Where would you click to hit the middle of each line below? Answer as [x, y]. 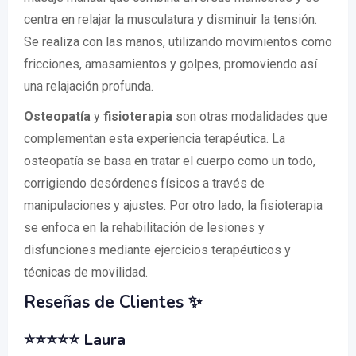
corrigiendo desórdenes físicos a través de [144, 183]
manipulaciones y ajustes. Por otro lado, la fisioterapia [173, 205]
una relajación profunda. [89, 86]
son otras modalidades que [250, 116]
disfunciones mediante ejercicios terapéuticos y [157, 250]
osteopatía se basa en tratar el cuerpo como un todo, [170, 161]
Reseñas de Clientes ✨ [113, 302]
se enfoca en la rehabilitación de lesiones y [144, 228]
